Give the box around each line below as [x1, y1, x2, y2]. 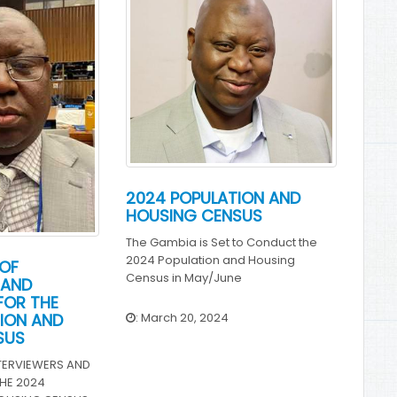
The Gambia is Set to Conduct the [125, 233, 317, 251]
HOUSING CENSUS [125, 204, 262, 227]
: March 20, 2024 [135, 308, 229, 326]
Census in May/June [125, 269, 242, 286]
